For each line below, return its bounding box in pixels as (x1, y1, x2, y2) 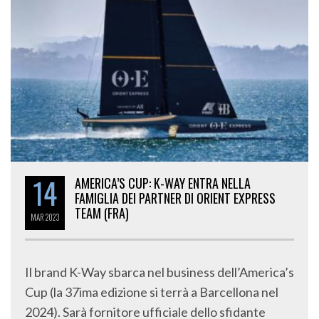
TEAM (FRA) (75, 204, 129, 223)
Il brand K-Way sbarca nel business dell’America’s (25, 264, 294, 281)
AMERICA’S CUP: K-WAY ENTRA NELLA (75, 174, 251, 193)
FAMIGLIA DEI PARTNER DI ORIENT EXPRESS (75, 189, 276, 208)
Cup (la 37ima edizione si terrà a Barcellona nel (25, 284, 278, 300)
